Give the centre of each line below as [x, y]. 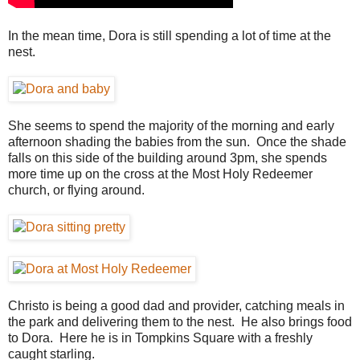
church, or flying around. [76, 190]
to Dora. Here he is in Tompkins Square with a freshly [160, 337]
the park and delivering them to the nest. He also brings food [180, 321]
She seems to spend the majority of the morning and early [171, 125]
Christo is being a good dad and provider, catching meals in [176, 305]
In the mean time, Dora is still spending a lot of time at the [170, 35]
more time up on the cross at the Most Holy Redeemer [160, 174]
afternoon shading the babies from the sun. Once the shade [177, 141]
